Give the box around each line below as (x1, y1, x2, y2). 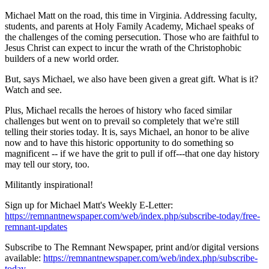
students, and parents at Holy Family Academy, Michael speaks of (5, 21, 254, 32)
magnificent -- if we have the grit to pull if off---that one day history (5, 148, 259, 159)
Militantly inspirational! (5, 180, 93, 190)
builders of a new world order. (5, 53, 119, 64)
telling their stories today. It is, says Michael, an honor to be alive (5, 127, 249, 138)
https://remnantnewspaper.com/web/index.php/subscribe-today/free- (5, 211, 260, 222)
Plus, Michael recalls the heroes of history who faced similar (5, 105, 232, 116)
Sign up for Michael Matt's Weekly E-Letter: (5, 200, 173, 211)
